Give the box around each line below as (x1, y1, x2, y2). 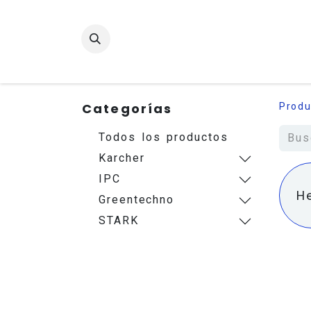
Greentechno (99, 193, 175, 206)
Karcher (99, 151, 145, 165)
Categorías (82, 100, 173, 117)
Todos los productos (99, 131, 228, 144)
